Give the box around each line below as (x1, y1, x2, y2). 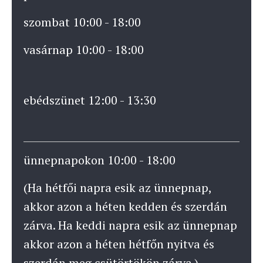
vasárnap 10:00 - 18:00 (23, 41, 144, 58)
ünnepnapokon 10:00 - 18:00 (23, 151, 176, 168)
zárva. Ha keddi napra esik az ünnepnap (23, 217, 237, 233)
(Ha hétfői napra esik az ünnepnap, (23, 179, 211, 195)
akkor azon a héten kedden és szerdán (23, 198, 227, 214)
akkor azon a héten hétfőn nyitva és (23, 235, 214, 252)
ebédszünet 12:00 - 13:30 (23, 92, 156, 108)
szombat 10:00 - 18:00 (23, 14, 141, 30)
